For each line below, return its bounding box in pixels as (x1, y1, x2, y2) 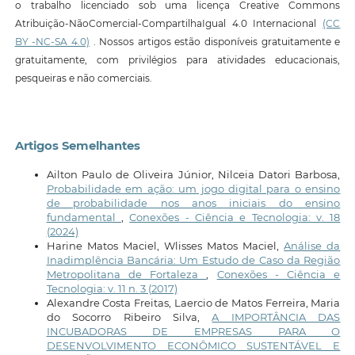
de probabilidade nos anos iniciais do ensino (46, 197, 341, 210)
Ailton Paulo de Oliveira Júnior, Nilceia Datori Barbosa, (46, 168, 341, 181)
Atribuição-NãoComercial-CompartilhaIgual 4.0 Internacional (14, 17, 323, 29)
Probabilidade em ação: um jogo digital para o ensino (46, 182, 341, 196)
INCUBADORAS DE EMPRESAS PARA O (46, 325, 341, 338)
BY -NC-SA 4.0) (14, 35, 90, 48)
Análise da (284, 239, 341, 253)
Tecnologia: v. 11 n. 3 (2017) (46, 282, 177, 296)
